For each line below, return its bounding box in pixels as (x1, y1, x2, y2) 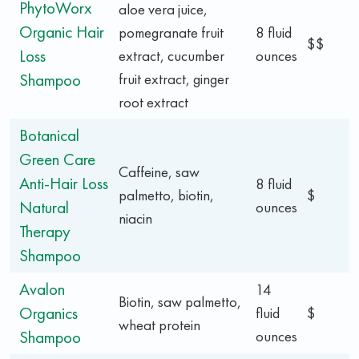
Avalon (19, 277, 65, 300)
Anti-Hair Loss (19, 171, 108, 194)
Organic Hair (19, 20, 104, 42)
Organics (19, 301, 78, 324)
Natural (19, 196, 69, 218)
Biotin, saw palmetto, (119, 291, 241, 312)
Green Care (19, 147, 95, 170)
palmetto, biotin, (119, 184, 214, 205)
